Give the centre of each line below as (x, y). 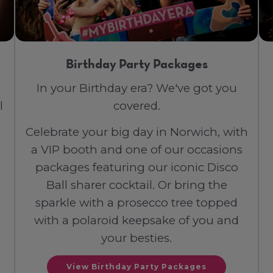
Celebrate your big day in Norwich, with (136, 132)
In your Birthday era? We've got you (136, 88)
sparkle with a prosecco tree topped (136, 202)
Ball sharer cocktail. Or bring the (136, 185)
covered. (136, 105)
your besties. (136, 238)
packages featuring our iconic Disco (136, 167)
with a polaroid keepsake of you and (136, 220)
